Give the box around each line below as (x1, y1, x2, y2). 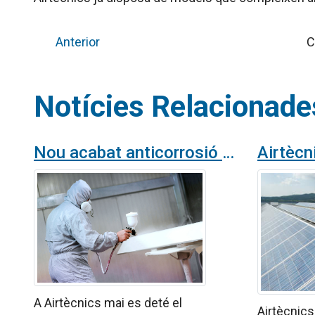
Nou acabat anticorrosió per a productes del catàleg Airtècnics (222, 143, 234, 162)
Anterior (49, 34, 100, 49)
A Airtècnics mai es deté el (34, 295, 182, 310)
